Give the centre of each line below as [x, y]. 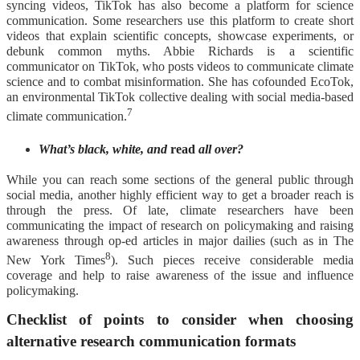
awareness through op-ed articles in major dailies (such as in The [180, 240]
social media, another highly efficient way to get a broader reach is [180, 194]
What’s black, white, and [104, 149]
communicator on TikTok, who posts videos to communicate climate [180, 67]
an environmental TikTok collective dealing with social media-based [180, 97]
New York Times [56, 260]
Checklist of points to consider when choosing [180, 319]
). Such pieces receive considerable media [232, 260]
